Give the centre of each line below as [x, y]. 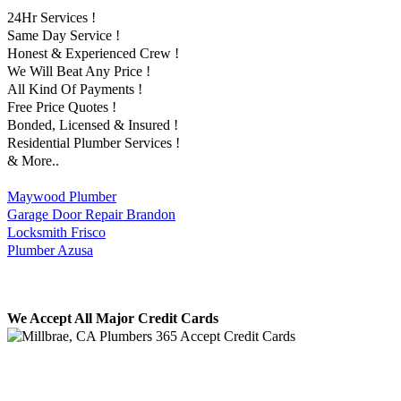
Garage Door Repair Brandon [91, 215]
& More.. [33, 161]
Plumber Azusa [50, 251]
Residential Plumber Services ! [94, 143]
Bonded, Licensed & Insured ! [93, 125]
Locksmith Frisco [56, 233]
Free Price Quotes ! [62, 107]
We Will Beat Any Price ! [79, 72]
